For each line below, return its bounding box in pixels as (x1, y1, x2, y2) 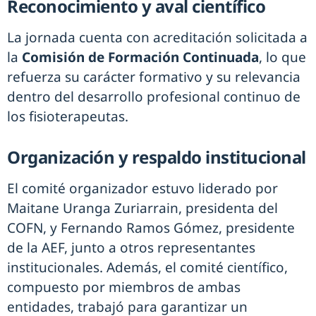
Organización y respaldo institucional (7, 145, 306, 169)
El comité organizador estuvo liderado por (7, 179, 278, 198)
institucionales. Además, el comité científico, (7, 258, 288, 277)
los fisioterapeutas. (7, 107, 128, 126)
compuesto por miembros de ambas (7, 278, 241, 297)
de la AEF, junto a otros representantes (7, 238, 255, 257)
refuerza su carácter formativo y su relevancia (7, 68, 300, 87)
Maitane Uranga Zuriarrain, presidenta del (7, 199, 278, 218)
